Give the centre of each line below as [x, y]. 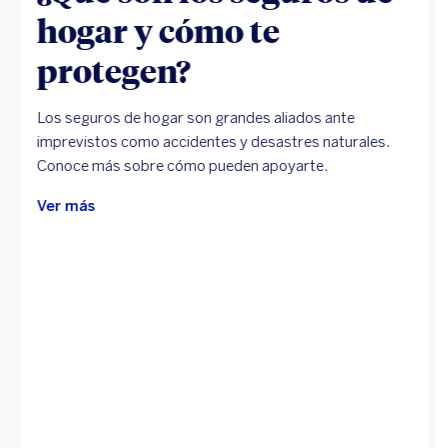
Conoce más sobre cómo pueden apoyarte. [182, 166]
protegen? [113, 70]
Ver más [65, 206]
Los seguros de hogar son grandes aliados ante [195, 118]
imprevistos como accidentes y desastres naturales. [213, 142]
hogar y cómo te [158, 30]
